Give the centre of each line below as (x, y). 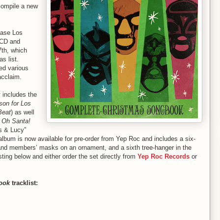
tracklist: (24, 183)
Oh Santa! (16, 121)
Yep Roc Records (164, 156)
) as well (23, 112)
